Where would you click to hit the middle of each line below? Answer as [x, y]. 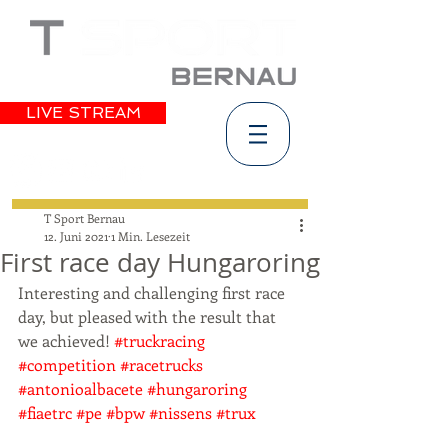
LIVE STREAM [83, 112]
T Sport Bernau [84, 218]
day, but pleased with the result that [149, 316]
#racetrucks [161, 364]
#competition [67, 364]
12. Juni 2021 [76, 236]
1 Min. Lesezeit [150, 236]
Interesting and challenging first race [153, 292]
